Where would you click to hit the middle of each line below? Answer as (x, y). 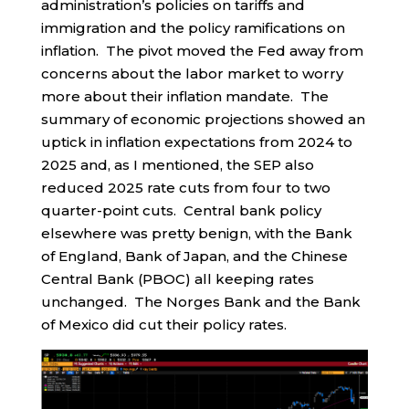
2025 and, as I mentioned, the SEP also (177, 165)
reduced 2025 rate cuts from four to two (185, 188)
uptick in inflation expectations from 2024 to (196, 142)
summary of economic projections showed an (203, 120)
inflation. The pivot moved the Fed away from (202, 51)
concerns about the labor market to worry (192, 74)
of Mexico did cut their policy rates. (163, 325)
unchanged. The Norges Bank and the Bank (200, 302)
